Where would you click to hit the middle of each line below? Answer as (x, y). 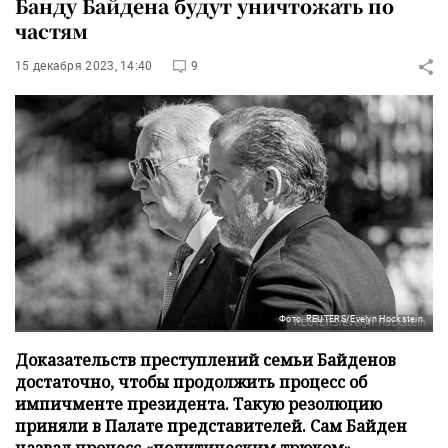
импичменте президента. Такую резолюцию (198, 403)
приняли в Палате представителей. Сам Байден (211, 425)
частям (51, 30)
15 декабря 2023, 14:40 (84, 66)
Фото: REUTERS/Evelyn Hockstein (351, 318)
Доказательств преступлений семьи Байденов (205, 359)
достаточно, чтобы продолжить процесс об (191, 381)
